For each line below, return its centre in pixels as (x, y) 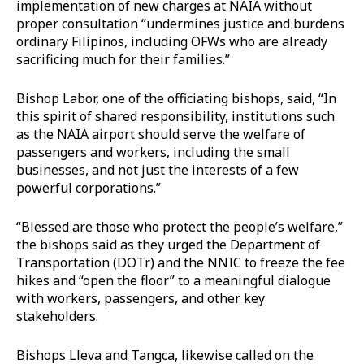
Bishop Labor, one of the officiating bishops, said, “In (176, 98)
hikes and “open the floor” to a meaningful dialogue (173, 280)
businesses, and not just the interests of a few (158, 169)
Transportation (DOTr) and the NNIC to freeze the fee (181, 262)
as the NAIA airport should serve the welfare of (161, 134)
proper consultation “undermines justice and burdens (180, 23)
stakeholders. (57, 316)
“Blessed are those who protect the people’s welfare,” (180, 226)
